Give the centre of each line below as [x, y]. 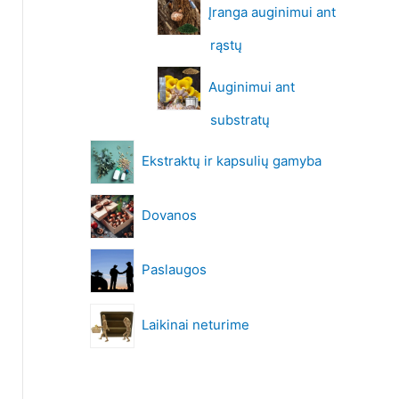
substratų [240, 119]
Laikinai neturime [195, 324]
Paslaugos [174, 270]
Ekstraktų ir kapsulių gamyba [231, 160]
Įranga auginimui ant [272, 12]
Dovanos [169, 216]
